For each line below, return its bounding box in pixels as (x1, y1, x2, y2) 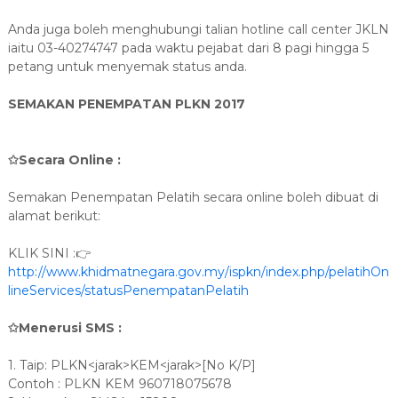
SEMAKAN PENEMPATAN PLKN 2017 (7, 96, 245, 112)
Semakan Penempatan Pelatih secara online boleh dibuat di (7, 189, 378, 205)
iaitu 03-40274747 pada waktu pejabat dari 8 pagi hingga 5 (7, 40, 369, 56)
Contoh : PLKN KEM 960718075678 (7, 376, 232, 392)
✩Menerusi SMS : (7, 320, 122, 336)
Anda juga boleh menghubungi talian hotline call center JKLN (7, 21, 389, 37)
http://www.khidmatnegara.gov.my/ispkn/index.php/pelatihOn (7, 264, 389, 280)
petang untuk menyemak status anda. (7, 59, 247, 75)
